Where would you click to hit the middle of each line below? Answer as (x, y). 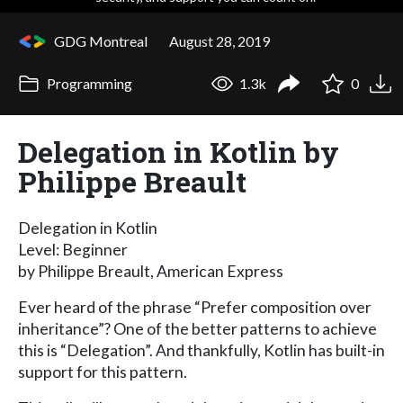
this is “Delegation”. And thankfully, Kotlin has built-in (201, 350)
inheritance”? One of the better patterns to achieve (197, 328)
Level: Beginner (73, 249)
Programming (88, 84)
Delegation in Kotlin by (179, 151)
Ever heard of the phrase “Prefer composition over (195, 307)
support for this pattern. (103, 372)
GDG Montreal (101, 40)
